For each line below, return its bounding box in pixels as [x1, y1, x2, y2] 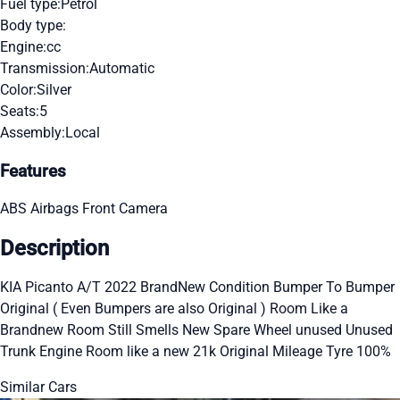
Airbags [30, 200, 82, 218]
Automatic [89, 59, 154, 77]
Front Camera [82, 200, 168, 218]
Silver [37, 80, 71, 98]
